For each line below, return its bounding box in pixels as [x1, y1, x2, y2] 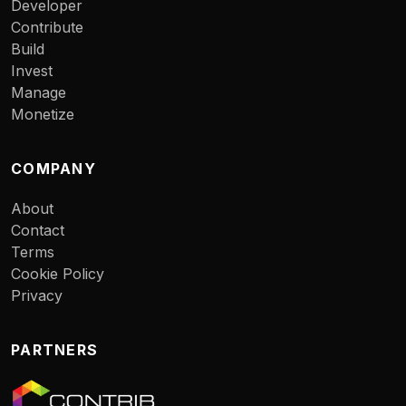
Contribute [11, 18, 83, 36]
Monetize [11, 105, 74, 123]
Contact [11, 221, 64, 239]
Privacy [11, 286, 63, 304]
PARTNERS [11, 341, 99, 359]
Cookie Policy [11, 265, 104, 283]
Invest [11, 62, 53, 80]
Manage [11, 83, 66, 101]
